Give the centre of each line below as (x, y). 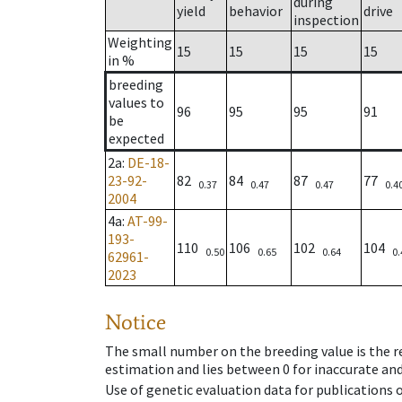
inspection (326, 20)
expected (136, 139)
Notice (135, 322)
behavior (256, 11)
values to (136, 103)
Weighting (140, 43)
